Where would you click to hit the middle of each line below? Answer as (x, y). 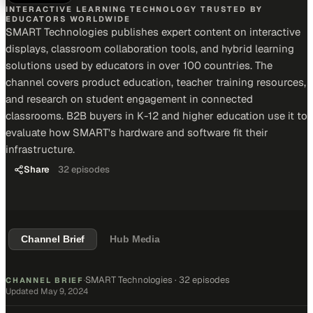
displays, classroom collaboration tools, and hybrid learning (150, 49)
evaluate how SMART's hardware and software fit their (137, 132)
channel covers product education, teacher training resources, (156, 82)
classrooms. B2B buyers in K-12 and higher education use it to (156, 116)
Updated (23, 291)
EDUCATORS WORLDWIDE (68, 19)
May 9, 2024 (64, 291)
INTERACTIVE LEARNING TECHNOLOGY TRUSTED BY (134, 9)
